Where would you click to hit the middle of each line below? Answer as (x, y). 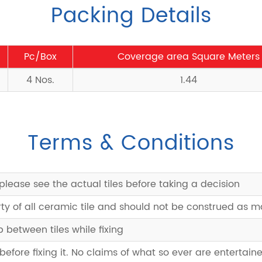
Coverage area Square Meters (189, 57)
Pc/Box (40, 57)
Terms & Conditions (131, 144)
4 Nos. (40, 80)
